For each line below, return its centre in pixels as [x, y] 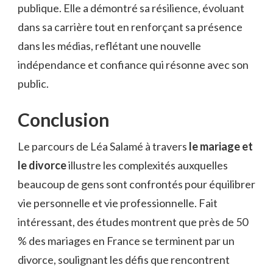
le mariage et [221, 147]
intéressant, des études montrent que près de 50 [133, 222]
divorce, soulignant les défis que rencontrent [124, 260]
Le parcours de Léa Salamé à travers [103, 147]
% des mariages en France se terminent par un [126, 241]
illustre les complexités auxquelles [147, 165]
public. [33, 84]
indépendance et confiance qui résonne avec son [133, 65]
